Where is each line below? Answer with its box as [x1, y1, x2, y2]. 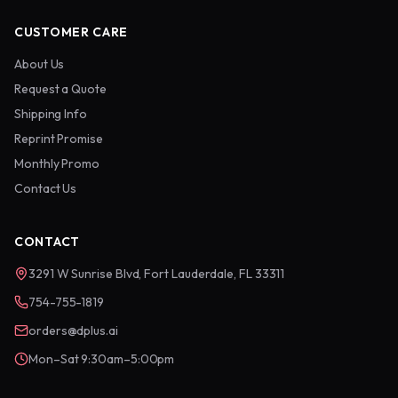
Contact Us [14, 180, 77, 196]
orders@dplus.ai [28, 322, 118, 338]
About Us [14, 56, 65, 72]
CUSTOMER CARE [14, 24, 129, 40]
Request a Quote [14, 81, 107, 97]
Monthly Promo [14, 155, 99, 171]
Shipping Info [14, 106, 87, 122]
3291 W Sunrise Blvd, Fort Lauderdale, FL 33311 [28, 266, 285, 282]
